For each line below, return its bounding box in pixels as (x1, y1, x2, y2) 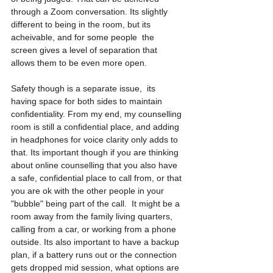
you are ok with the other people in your (11, 186, 166, 196)
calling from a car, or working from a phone (11, 224, 179, 234)
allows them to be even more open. (11, 58, 149, 68)
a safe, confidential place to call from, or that (11, 173, 184, 183)
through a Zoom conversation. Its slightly (11, 7, 170, 16)
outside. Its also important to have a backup (11, 237, 182, 247)
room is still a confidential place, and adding (11, 122, 182, 132)
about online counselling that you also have (11, 160, 180, 170)
